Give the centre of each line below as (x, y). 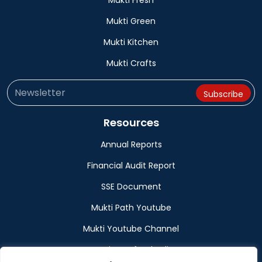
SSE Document (131, 187)
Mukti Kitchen (131, 42)
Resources (131, 123)
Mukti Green (131, 21)
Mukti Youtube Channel (131, 229)
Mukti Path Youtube (131, 208)
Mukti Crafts (131, 63)
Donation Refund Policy (131, 250)
